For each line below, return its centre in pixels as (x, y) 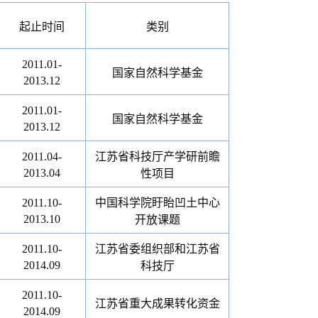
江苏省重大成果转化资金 (157, 303)
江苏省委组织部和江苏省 (157, 249)
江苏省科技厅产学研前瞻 (157, 157)
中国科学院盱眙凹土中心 (157, 203)
